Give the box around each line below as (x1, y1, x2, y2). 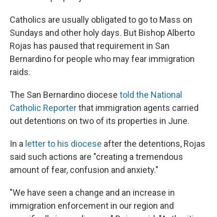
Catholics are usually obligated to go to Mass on (10, 15, 192, 25)
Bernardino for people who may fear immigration (10, 54, 195, 64)
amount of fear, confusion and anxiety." (10, 165, 158, 175)
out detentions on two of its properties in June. (10, 116, 189, 126)
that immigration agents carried (78, 103, 199, 113)
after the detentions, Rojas (102, 139, 205, 149)
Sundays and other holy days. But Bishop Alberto (10, 28, 195, 38)
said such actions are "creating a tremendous (10, 152, 183, 162)
